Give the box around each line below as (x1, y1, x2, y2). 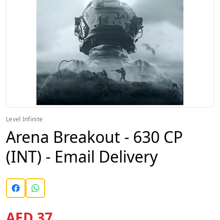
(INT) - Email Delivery (6, 146, 158, 167)
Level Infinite (6, 115, 43, 123)
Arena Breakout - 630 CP (6, 126, 183, 147)
